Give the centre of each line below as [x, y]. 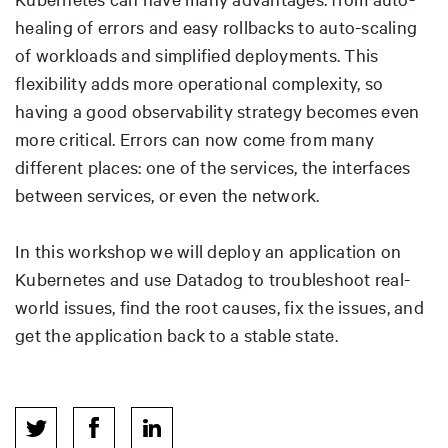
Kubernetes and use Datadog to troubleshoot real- [212, 278]
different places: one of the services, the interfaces [213, 166]
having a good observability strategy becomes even [217, 110]
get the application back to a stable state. [176, 334]
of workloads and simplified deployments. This [197, 54]
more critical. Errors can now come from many [194, 138]
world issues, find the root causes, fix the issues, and [219, 306]
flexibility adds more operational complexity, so [199, 82]
